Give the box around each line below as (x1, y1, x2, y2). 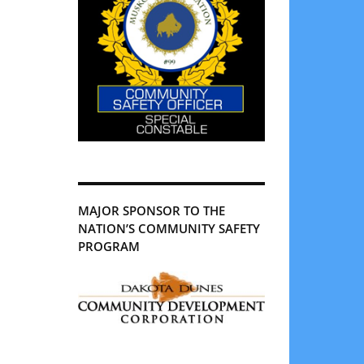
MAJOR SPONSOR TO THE (78, 201, 225, 219)
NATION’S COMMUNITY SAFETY (78, 219, 260, 236)
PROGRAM (78, 237, 140, 254)
